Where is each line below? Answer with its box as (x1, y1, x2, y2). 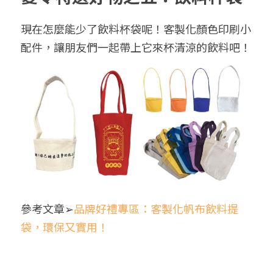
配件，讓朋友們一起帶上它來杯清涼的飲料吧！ (21, 39, 251, 55)
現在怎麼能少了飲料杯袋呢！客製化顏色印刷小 (21, 21, 251, 37)
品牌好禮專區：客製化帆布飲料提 (74, 200, 238, 217)
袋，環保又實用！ (21, 219, 108, 235)
